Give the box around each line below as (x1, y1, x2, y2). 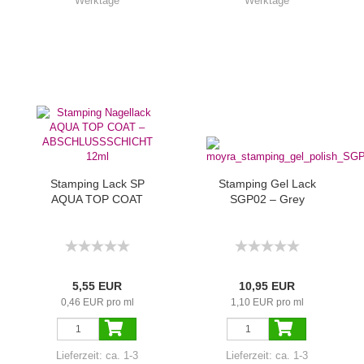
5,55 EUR (72, 279, 122, 292)
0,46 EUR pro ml (60, 297, 134, 308)
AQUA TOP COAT (51, 193, 143, 206)
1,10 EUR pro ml (230, 297, 304, 308)
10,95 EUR (239, 279, 295, 292)
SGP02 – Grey (229, 193, 305, 206)
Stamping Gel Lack (218, 177, 316, 190)
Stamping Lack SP (50, 177, 145, 190)
